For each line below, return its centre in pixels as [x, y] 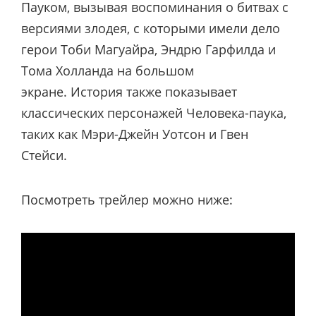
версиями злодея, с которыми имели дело [151, 29]
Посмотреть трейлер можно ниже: [127, 199]
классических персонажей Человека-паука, [154, 113]
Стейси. [44, 156]
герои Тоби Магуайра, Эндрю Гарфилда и [148, 50]
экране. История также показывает [129, 92]
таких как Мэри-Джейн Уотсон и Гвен [135, 134]
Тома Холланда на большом [108, 71]
